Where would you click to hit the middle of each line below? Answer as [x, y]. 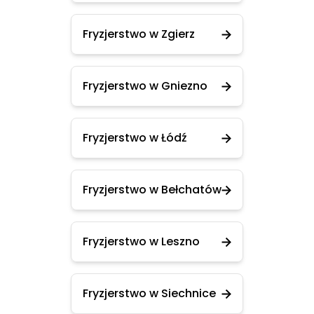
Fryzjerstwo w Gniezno [145, 86]
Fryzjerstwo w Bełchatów [152, 190]
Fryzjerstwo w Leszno [141, 241]
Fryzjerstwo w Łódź [135, 138]
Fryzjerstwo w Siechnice [149, 293]
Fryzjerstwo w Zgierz [139, 34]
